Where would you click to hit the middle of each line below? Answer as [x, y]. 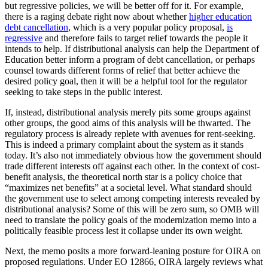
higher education [220, 16]
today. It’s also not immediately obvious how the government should [133, 155]
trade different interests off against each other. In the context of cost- [132, 166]
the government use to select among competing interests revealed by [133, 198]
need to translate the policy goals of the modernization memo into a [131, 220]
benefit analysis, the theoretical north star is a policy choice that [123, 176]
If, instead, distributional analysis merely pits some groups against [128, 112]
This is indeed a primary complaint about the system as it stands [124, 144]
